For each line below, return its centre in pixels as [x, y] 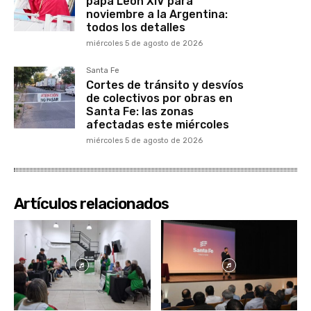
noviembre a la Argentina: [157, 15]
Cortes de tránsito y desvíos [165, 85]
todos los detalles [136, 28]
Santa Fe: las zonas [140, 112]
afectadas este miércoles [158, 125]
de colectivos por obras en [160, 99]
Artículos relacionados [91, 204]
